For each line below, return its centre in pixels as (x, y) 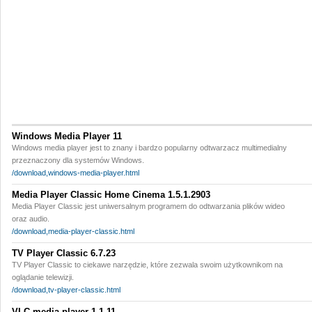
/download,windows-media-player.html (76, 173)
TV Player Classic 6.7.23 (64, 253)
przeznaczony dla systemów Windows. (78, 160)
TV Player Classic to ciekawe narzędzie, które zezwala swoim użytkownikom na (147, 265)
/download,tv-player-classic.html (66, 290)
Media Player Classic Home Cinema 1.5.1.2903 (111, 195)
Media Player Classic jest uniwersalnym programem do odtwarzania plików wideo (148, 206)
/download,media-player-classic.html (73, 231)
